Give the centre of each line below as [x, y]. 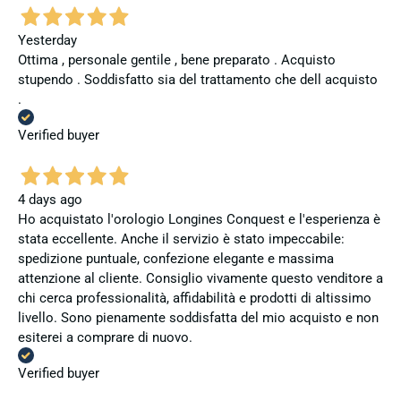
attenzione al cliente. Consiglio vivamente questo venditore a [200, 278]
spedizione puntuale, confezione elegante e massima [176, 258]
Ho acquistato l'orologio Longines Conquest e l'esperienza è [199, 219]
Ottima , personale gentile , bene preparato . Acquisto [177, 60]
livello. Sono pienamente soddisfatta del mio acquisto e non [198, 317]
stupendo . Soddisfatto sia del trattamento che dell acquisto [198, 80]
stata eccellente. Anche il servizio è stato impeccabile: [181, 239]
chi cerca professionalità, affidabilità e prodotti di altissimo [195, 298]
